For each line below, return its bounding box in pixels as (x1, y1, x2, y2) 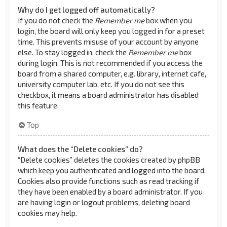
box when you (144, 15, 192, 25)
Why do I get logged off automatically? (18, 5, 155, 14)
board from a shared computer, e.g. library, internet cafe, (18, 68, 206, 78)
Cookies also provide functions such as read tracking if (18, 176, 199, 185)
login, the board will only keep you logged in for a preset (18, 26, 205, 35)
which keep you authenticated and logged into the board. (18, 166, 206, 175)
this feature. (18, 100, 59, 110)
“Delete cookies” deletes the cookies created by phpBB (18, 155, 200, 164)
